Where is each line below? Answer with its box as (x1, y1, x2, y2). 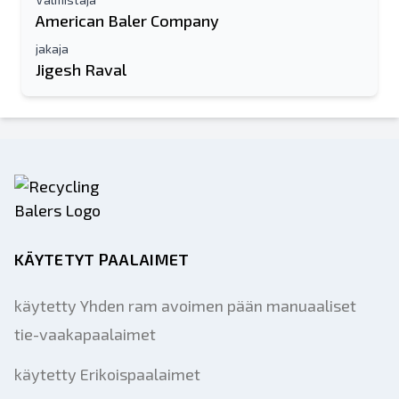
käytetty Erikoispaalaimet (14, 364, 200, 384)
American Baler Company (36, 11, 219, 30)
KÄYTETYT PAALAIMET (14, 249, 190, 269)
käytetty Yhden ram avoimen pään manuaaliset (14, 296, 356, 315)
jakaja (36, 41, 69, 56)
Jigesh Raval (36, 60, 126, 79)
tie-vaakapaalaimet (14, 324, 156, 344)
